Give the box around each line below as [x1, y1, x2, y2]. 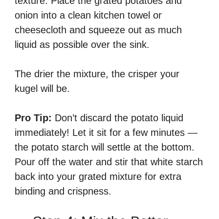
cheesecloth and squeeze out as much [15, 24, 182, 35]
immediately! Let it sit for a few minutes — [15, 127, 197, 138]
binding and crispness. [15, 185, 111, 197]
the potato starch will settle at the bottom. [15, 141, 195, 153]
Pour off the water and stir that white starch [15, 156, 203, 167]
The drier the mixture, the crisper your [15, 68, 179, 79]
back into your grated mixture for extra [15, 171, 181, 182]
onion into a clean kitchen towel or [15, 9, 162, 21]
